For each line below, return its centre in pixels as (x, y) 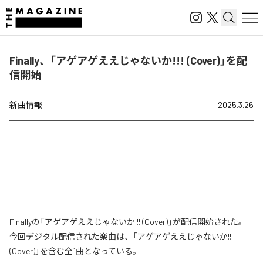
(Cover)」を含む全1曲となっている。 (75, 251)
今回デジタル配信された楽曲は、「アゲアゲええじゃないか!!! (121, 236)
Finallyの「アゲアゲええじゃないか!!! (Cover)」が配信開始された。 (128, 222)
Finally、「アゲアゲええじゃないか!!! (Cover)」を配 (128, 60)
